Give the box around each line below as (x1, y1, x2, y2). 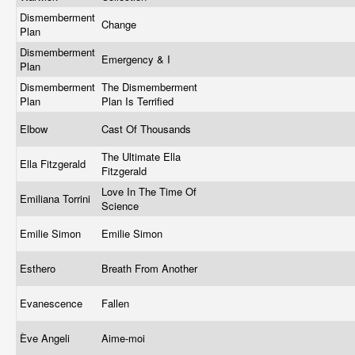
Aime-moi (101, 330, 148, 345)
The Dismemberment (101, 79, 197, 94)
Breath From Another (101, 261, 200, 276)
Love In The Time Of (101, 184, 197, 199)
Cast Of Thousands (101, 121, 194, 136)
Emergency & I (101, 52, 174, 67)
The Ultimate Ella (101, 149, 181, 164)
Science (101, 198, 142, 213)
